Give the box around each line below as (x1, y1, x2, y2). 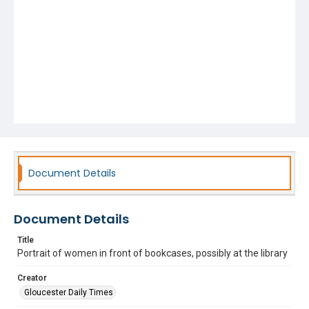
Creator (17, 273, 47, 283)
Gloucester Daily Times (24, 288, 113, 297)
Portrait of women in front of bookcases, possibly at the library (17, 248, 288, 259)
